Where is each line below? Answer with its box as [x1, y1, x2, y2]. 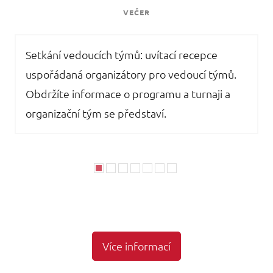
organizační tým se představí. [26, 105, 166, 120]
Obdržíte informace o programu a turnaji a [26, 86, 230, 101]
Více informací [102, 238, 171, 253]
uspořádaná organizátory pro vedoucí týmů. [26, 66, 236, 81]
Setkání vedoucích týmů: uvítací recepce [26, 47, 218, 62]
